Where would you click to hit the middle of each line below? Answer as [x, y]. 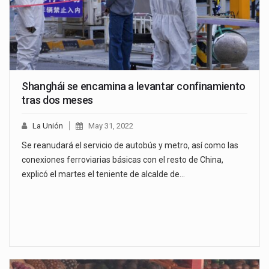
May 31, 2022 [111, 125]
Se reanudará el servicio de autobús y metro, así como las [130, 145]
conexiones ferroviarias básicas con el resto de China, [122, 159]
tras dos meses [57, 100]
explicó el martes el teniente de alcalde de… [103, 174]
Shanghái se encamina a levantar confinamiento [134, 86]
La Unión [48, 125]
